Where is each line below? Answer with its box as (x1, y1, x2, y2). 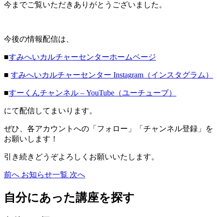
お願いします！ (4, 134, 58, 143)
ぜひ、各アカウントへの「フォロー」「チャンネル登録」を (4, 124, 213, 133)
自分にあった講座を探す (4, 191, 135, 204)
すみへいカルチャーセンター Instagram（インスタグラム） (11, 70, 213, 79)
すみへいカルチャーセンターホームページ (9, 52, 156, 61)
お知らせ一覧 (21, 170, 70, 179)
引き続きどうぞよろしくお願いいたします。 (4, 152, 159, 161)
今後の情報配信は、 (4, 34, 74, 43)
